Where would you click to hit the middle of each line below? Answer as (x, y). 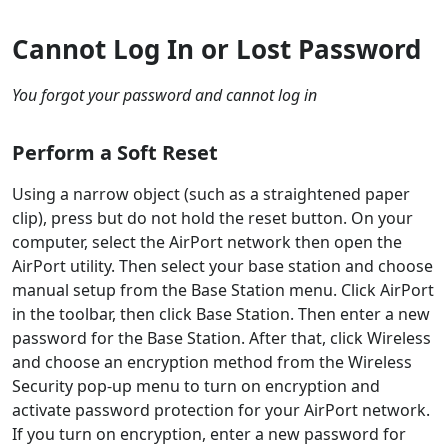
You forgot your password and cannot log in (164, 95)
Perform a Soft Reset (115, 153)
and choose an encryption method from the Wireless (212, 362)
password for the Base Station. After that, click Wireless (221, 338)
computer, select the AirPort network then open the (207, 242)
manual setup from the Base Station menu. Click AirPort (223, 290)
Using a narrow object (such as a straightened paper (211, 194)
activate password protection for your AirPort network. (221, 410)
